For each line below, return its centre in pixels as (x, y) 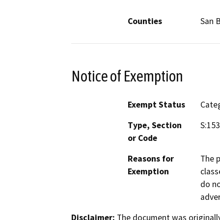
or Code (142, 138)
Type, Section (155, 125)
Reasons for (151, 159)
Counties (145, 21)
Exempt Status (156, 105)
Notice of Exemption (127, 76)
